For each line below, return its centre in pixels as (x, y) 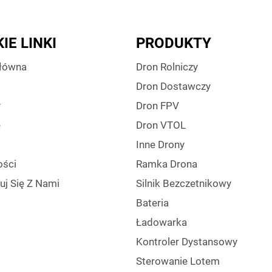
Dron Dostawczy (173, 86)
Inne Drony (160, 144)
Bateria (152, 203)
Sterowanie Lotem (178, 261)
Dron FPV (158, 106)
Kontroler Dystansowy (187, 242)
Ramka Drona (167, 164)
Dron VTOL (161, 125)
